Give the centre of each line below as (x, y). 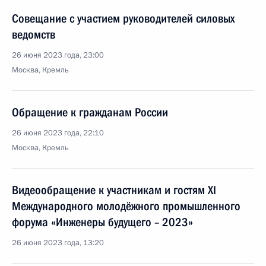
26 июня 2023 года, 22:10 (58, 133)
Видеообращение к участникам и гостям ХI (114, 190)
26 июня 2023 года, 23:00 (58, 55)
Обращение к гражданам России (90, 112)
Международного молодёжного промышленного (126, 206)
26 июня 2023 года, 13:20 (58, 243)
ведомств (34, 34)
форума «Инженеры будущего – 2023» (102, 222)
